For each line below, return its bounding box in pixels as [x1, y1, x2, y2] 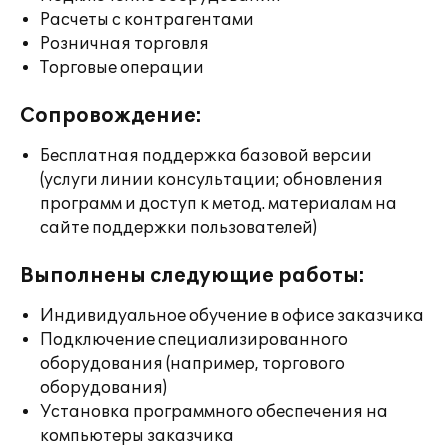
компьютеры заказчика [40, 426, 234, 446]
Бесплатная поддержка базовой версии [40, 146, 372, 166]
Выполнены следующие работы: [20, 264, 365, 288]
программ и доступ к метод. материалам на [40, 194, 397, 214]
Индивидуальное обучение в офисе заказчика [40, 306, 424, 326]
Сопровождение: [20, 104, 202, 128]
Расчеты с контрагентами [40, 10, 254, 30]
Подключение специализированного [40, 330, 348, 350]
